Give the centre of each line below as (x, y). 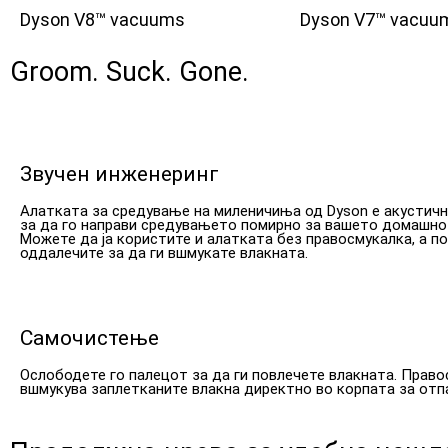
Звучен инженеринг (119, 173)
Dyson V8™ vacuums (102, 19)
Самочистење (89, 337)
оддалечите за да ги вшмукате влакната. (164, 253)
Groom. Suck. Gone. (129, 72)
